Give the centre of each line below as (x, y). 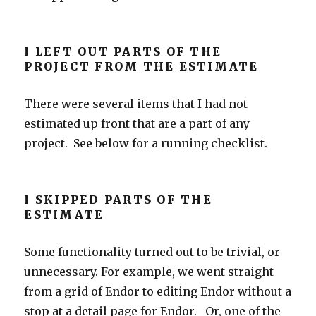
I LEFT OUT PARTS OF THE (123, 51)
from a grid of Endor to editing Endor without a (158, 291)
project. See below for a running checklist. (146, 143)
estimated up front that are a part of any (137, 123)
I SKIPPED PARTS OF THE (118, 199)
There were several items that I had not (136, 103)
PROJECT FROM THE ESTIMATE (141, 66)
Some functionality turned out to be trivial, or (152, 251)
